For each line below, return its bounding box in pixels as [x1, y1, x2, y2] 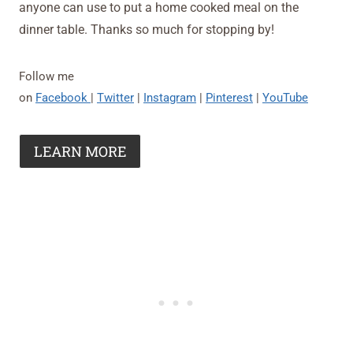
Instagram [143, 90, 196, 105]
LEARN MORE [34, 141, 126, 161]
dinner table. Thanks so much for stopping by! [19, 21, 274, 37]
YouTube [262, 90, 308, 105]
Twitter [97, 90, 134, 105]
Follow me [19, 69, 74, 84]
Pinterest [206, 90, 253, 105]
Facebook [35, 90, 91, 105]
